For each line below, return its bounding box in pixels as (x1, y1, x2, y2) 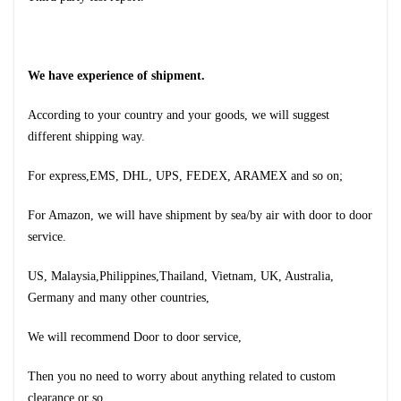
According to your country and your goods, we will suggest (28, 108, 329, 122)
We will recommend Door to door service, (28, 330, 242, 344)
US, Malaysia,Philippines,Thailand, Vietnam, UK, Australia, (28, 269, 334, 283)
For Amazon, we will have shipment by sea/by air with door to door (28, 209, 372, 222)
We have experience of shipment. (28, 69, 205, 82)
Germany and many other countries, (28, 291, 209, 304)
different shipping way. (28, 130, 145, 143)
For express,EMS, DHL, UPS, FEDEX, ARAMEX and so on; (28, 169, 343, 183)
